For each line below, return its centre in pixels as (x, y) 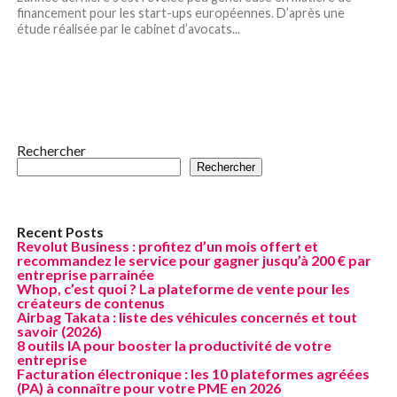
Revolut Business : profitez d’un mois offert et (167, 245)
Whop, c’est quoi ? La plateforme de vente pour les (183, 288)
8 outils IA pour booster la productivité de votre (174, 345)
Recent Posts (60, 231)
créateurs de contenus (90, 302)
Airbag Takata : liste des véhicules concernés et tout (187, 316)
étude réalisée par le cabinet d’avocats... (128, 28)
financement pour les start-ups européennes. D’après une (180, 12)
